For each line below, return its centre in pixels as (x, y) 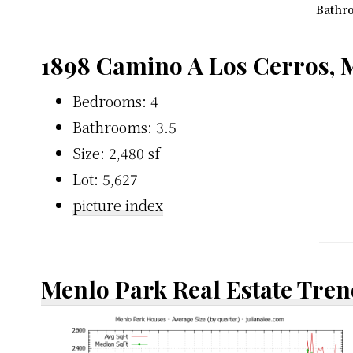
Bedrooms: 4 (115, 100)
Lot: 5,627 (105, 178)
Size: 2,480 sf (116, 152)
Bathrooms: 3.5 (124, 126)
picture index (118, 204)
